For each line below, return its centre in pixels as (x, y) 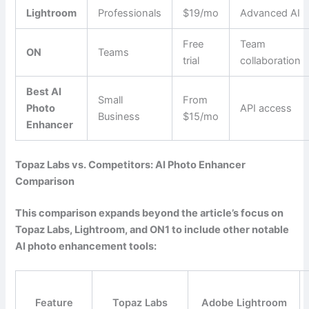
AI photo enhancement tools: (86, 246)
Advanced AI (270, 13)
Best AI (44, 91)
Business (119, 116)
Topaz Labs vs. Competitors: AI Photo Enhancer (131, 165)
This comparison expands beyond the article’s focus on (150, 213)
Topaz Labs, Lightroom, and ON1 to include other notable (152, 229)
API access (266, 108)
